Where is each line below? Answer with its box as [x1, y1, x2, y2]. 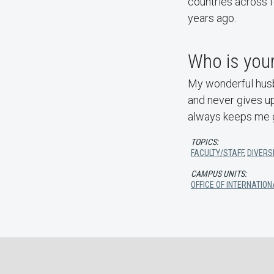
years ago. [188, 12, 236, 24]
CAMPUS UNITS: [191, 169, 246, 179]
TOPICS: [191, 137, 218, 147]
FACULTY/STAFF [191, 148, 243, 158]
